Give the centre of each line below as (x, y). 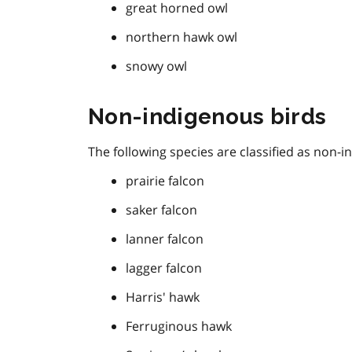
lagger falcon (164, 268)
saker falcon (161, 210)
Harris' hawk (163, 297)
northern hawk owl (181, 37)
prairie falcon (165, 181)
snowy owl (156, 66)
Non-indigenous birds (207, 117)
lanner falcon (165, 239)
